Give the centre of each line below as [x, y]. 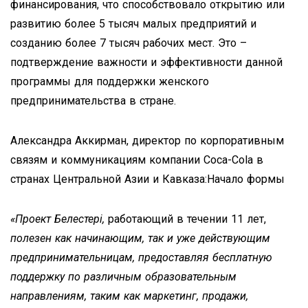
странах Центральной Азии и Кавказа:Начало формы [147, 179]
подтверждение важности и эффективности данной [146, 62]
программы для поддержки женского [110, 81]
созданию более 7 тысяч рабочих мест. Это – [129, 43]
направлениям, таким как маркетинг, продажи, [129, 296]
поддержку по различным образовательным [123, 276]
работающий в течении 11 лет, [185, 219]
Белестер [77, 219]
